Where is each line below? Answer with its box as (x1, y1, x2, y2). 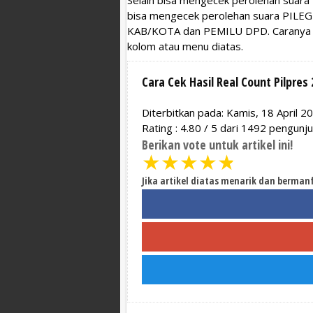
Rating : (142, 120, 180, 135)
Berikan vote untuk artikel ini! (142, 136, 293, 153)
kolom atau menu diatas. (127, 38, 243, 53)
